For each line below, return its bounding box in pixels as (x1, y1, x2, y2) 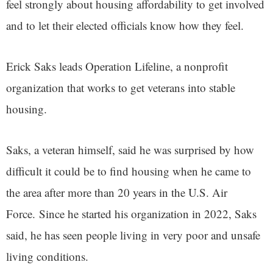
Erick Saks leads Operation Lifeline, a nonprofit (6, 58, 228, 74)
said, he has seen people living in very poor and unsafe (6, 227, 260, 243)
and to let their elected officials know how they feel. (6, 17, 247, 33)
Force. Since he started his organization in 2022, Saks (6, 205, 257, 221)
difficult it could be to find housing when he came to (6, 163, 251, 179)
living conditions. (6, 248, 88, 264)
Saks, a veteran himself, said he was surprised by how (6, 141, 254, 157)
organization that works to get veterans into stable (6, 79, 235, 95)
